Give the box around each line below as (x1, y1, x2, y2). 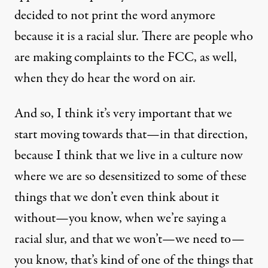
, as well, (194, 48, 237, 67)
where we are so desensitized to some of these (14, 167, 246, 186)
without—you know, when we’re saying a (14, 209, 226, 228)
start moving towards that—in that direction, (14, 125, 248, 144)
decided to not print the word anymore (14, 6, 215, 25)
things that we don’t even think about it (14, 188, 219, 207)
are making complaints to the (14, 48, 167, 67)
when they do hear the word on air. (14, 69, 196, 88)
